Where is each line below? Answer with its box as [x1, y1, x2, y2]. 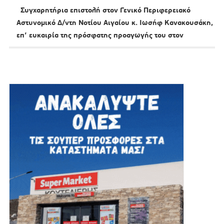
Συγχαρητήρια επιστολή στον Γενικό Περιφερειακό [16, 5, 190, 15]
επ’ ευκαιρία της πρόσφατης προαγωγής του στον [16, 30, 183, 40]
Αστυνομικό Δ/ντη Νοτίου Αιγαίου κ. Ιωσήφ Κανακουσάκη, [16, 18, 213, 27]
